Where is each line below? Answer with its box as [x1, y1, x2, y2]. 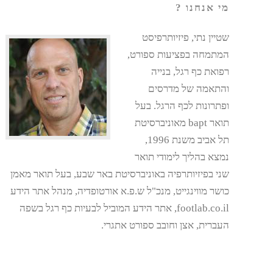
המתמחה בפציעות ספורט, [127, 49, 229, 61]
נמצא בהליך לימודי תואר [134, 151, 229, 163]
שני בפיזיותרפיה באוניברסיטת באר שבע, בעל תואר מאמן [10, 168, 229, 180]
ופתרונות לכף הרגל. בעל [135, 100, 229, 112]
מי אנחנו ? [175, 1, 229, 13]
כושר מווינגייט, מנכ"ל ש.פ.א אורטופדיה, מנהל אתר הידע [10, 185, 229, 197]
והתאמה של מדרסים [147, 83, 229, 95]
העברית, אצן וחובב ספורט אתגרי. [101, 219, 229, 232]
